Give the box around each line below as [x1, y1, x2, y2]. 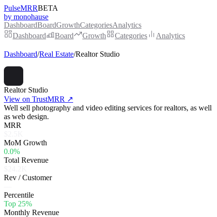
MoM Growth [4, 139, 47, 147]
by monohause [4, 13, 48, 21]
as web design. [4, 112, 49, 121]
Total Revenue [4, 156, 48, 164]
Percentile [4, 191, 34, 199]
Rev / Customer [4, 173, 52, 182]
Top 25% [4, 200, 32, 208]
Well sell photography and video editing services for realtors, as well [4, 104, 212, 112]
